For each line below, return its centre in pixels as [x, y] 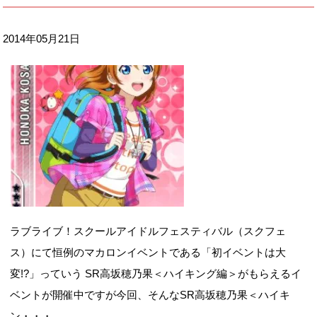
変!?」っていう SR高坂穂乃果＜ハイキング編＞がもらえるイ [156, 274]
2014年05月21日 [42, 38]
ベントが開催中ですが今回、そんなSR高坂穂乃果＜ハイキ [150, 295]
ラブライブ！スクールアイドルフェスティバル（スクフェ [148, 231]
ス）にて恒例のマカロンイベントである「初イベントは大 [148, 253]
